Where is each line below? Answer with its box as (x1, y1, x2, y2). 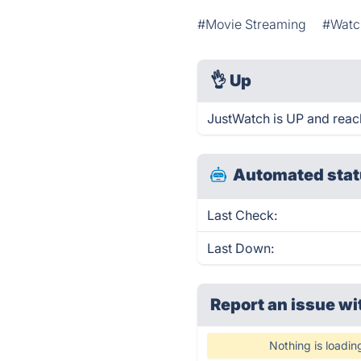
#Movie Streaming (197, 16, 307, 32)
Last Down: (207, 240, 275, 256)
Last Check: (207, 207, 278, 223)
